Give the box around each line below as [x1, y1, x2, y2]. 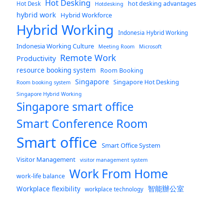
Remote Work [60, 51, 117, 63]
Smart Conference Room [16, 115, 148, 131]
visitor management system [80, 156, 148, 163]
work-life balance [16, 171, 65, 180]
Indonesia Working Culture [16, 41, 94, 50]
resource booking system [16, 65, 96, 75]
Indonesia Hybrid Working [118, 29, 188, 36]
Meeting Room [98, 43, 135, 50]
